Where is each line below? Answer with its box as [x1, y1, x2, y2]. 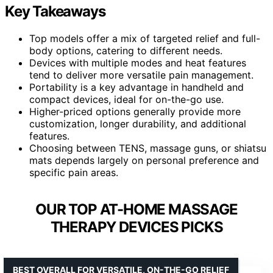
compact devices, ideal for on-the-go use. [29, 93, 224, 105]
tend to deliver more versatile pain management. [29, 68, 253, 81]
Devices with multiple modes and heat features [29, 56, 246, 69]
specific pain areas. [29, 166, 118, 179]
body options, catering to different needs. [29, 44, 222, 57]
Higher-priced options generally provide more [29, 105, 241, 118]
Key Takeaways [5, 2, 105, 20]
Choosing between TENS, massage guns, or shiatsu [29, 141, 266, 154]
